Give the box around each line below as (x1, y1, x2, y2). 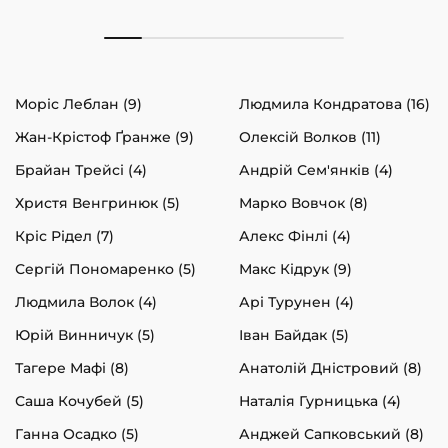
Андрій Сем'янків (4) (239, 160, 393, 179)
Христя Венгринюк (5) (15, 193, 180, 212)
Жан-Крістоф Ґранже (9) (15, 127, 194, 146)
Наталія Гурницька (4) (239, 391, 401, 410)
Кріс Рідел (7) (15, 226, 114, 245)
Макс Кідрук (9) (239, 259, 352, 278)
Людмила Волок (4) (15, 292, 157, 311)
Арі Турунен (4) (239, 292, 354, 311)
